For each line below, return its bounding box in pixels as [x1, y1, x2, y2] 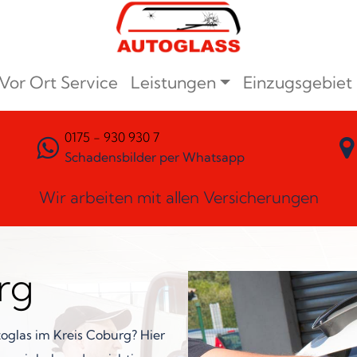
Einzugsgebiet [242, 72, 352, 93]
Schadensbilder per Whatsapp [65, 149, 245, 166]
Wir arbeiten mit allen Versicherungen [38, 187, 319, 208]
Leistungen [131, 72, 217, 93]
